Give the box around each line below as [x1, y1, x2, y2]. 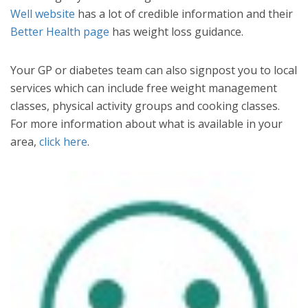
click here [39, 133, 87, 149]
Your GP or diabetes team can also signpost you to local [10, 62, 297, 78]
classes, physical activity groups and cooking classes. [10, 98, 280, 113]
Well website [10, 5, 75, 21]
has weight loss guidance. [109, 23, 243, 39]
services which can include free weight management [10, 80, 277, 96]
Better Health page [10, 23, 109, 39]
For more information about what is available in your [10, 115, 283, 131]
